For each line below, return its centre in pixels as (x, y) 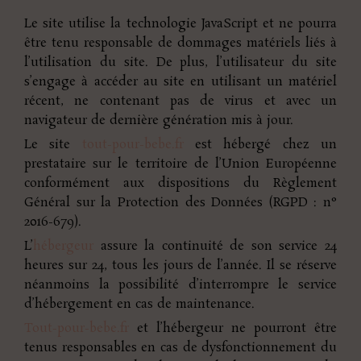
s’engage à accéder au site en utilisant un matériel (180, 81)
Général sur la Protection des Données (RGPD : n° (180, 202)
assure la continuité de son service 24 (215, 246)
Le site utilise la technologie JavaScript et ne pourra (180, 23)
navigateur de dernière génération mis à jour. (159, 120)
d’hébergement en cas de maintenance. (139, 304)
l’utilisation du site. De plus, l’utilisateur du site (180, 62)
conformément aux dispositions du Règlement (180, 183)
